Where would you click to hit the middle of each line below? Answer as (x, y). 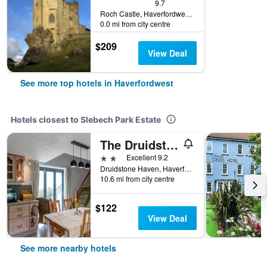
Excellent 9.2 (147, 157)
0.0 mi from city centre (135, 24)
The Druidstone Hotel (172, 145)
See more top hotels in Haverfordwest (97, 83)
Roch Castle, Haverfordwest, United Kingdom (189, 13)
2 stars (113, 157)
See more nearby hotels (68, 248)
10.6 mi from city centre (137, 178)
